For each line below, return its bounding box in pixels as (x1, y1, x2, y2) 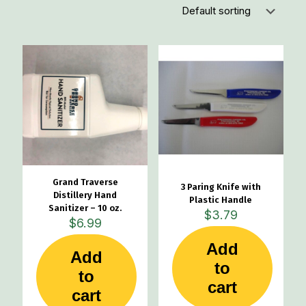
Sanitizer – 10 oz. (48, 203, 122, 214)
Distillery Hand (53, 190, 117, 201)
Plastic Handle (189, 195, 253, 206)
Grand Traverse (52, 177, 118, 188)
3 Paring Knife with (180, 182, 261, 193)
